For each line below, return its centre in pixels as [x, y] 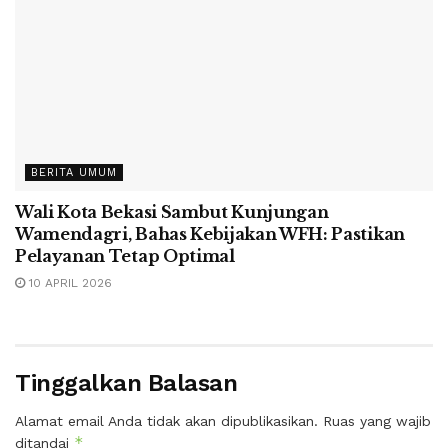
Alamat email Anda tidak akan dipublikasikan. [166, 421]
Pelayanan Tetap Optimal [125, 256]
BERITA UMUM [74, 173]
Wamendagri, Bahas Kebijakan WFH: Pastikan [210, 234]
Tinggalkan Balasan [126, 383]
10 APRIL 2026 [68, 283]
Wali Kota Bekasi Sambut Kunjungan [172, 212]
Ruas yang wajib [377, 421]
